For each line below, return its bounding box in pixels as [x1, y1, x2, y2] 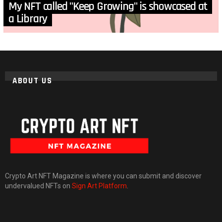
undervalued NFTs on [5, 181, 72, 190]
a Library [8, 11, 48, 27]
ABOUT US [12, 75, 53, 87]
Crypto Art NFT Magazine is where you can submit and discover [5, 171, 202, 180]
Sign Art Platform [72, 181, 127, 190]
